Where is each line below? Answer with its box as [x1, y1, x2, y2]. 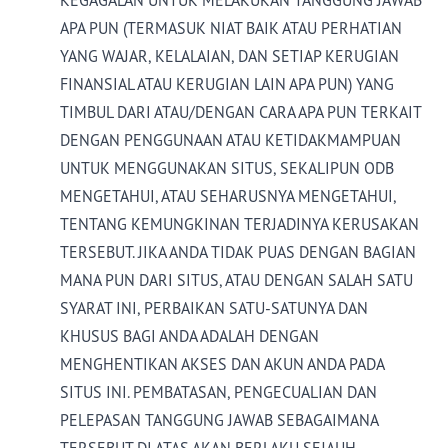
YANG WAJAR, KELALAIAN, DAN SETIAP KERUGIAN [60, 46, 399, 66]
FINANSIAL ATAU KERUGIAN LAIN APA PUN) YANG [60, 74, 394, 94]
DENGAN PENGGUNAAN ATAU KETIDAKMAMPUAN [60, 130, 401, 150]
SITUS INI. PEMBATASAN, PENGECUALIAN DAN [60, 382, 377, 402]
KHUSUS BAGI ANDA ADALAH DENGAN [60, 326, 319, 346]
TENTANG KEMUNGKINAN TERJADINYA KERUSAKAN [60, 214, 419, 234]
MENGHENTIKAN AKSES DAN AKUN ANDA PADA [60, 354, 384, 374]
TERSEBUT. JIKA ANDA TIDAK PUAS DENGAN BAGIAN [60, 242, 416, 262]
